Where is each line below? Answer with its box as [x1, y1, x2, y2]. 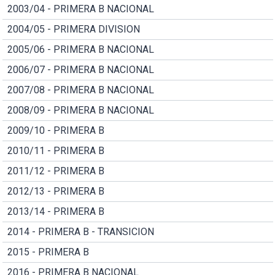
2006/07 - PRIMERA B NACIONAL [7, 63, 154, 76]
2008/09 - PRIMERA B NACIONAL [7, 104, 154, 116]
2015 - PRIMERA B [7, 246, 89, 258]
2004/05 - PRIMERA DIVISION [7, 23, 140, 35]
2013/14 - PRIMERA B [7, 205, 104, 217]
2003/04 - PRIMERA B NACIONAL [7, 2, 154, 15]
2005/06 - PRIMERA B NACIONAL [7, 43, 154, 55]
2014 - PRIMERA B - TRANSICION [7, 225, 154, 238]
